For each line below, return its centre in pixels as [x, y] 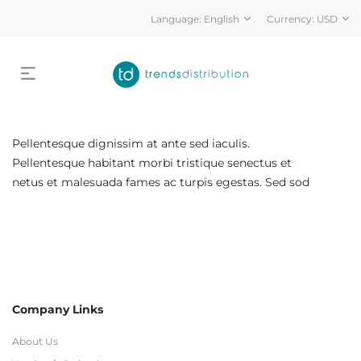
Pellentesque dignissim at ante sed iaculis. [131, 143]
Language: [177, 19]
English [222, 19]
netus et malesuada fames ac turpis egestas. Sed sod [161, 182]
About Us [35, 341]
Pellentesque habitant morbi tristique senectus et [152, 163]
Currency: [292, 19]
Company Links [58, 309]
